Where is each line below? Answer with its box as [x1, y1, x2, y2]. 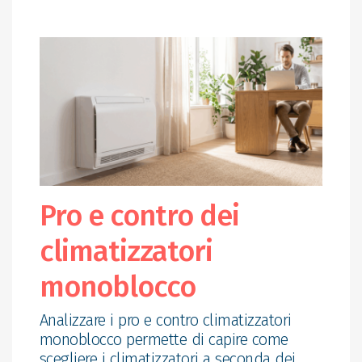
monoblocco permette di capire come [39, 329, 288, 349]
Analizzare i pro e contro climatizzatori [39, 309, 292, 330]
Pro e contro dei [39, 197, 239, 234]
